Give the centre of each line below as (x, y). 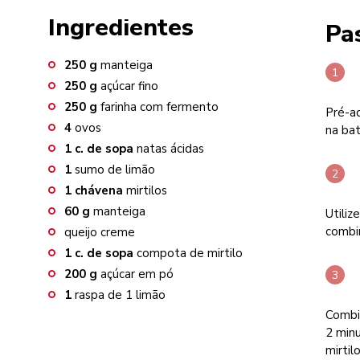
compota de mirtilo (190, 253)
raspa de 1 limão (120, 295)
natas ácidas (170, 149)
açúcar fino (129, 86)
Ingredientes (121, 28)
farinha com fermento (160, 107)
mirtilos (147, 190)
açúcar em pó (137, 274)
